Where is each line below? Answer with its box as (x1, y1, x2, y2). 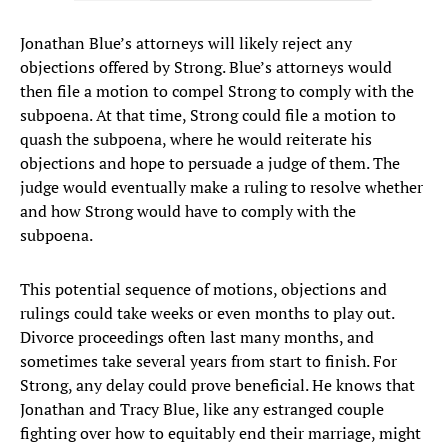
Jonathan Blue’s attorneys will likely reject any (20, 32, 352, 55)
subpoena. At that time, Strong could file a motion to (20, 104, 396, 127)
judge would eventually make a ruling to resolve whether (20, 176, 423, 199)
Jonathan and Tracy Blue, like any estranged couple (20, 398, 384, 421)
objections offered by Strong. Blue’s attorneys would (20, 56, 392, 79)
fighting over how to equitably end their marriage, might (20, 422, 421, 445)
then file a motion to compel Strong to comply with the (20, 80, 414, 103)
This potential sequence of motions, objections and (20, 278, 387, 301)
